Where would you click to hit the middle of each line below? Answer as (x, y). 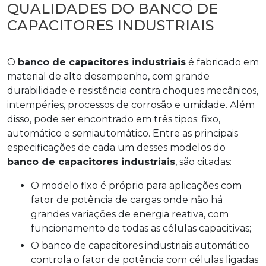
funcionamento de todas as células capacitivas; (141, 228)
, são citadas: (203, 161)
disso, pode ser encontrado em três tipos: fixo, (114, 119)
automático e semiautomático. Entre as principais (123, 133)
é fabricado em (222, 62)
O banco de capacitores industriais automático (35, 245)
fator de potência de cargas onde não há (127, 199)
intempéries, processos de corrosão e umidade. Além (131, 104)
